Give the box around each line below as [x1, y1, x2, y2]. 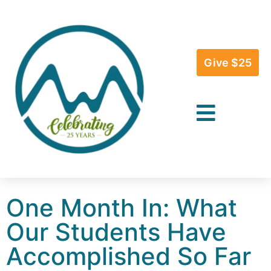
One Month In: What [6, 192, 237, 223]
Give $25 [203, 56, 252, 69]
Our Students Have [6, 217, 226, 247]
